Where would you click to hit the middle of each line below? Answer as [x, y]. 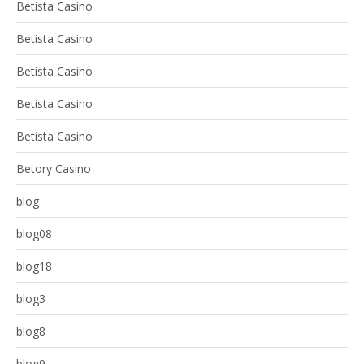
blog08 [34, 234]
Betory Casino [54, 169]
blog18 [34, 266]
